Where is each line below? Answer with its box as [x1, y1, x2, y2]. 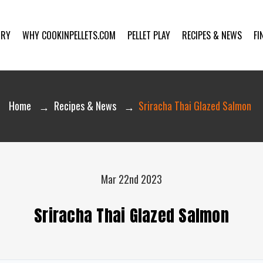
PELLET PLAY [127, 28, 171, 42]
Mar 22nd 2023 [101, 171, 162, 187]
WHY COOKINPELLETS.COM [22, 28, 116, 42]
